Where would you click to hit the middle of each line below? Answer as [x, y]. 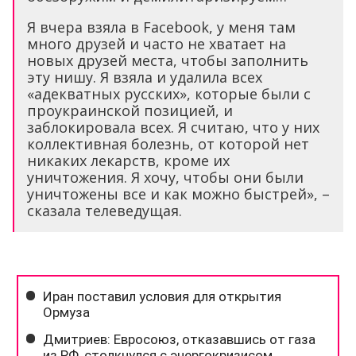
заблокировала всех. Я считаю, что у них [173, 128]
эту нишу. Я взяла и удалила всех [145, 77]
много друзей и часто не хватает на [157, 44]
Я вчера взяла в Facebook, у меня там [161, 27]
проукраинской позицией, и [130, 111]
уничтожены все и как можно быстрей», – [178, 194]
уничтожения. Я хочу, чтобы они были [165, 178]
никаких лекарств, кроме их [128, 161]
